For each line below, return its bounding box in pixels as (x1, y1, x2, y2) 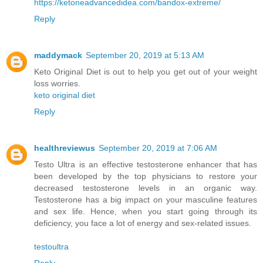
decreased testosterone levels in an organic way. (34, 183, 257, 193)
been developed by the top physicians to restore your (34, 171, 257, 181)
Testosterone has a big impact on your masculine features (34, 195, 257, 205)
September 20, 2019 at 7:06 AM (99, 143, 217, 153)
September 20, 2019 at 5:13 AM (86, 50, 204, 60)
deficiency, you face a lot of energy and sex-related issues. (34, 218, 251, 228)
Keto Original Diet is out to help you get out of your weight (34, 67, 257, 77)
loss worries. (34, 79, 80, 89)
